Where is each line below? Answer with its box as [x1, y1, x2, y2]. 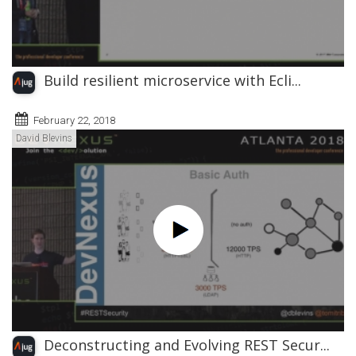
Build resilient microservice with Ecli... [44, 70, 301, 90]
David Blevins [16, 132, 72, 144]
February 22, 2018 [33, 114, 115, 126]
